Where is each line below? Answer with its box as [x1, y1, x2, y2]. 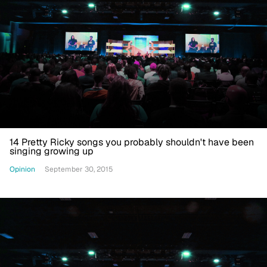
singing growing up [10, 145, 94, 158]
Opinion [10, 164, 35, 174]
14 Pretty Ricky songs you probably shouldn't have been [10, 136, 254, 149]
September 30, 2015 [45, 164, 113, 175]
